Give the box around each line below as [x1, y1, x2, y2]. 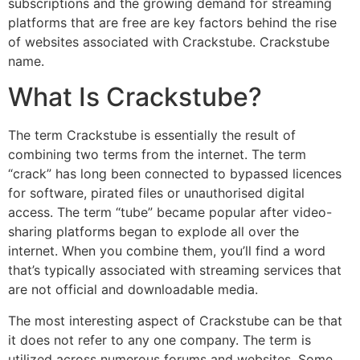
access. [8, 204, 53, 221]
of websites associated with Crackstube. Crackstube [8, 34, 329, 50]
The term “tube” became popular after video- [57, 204, 332, 221]
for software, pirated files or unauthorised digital [8, 185, 305, 202]
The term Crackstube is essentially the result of [8, 127, 296, 144]
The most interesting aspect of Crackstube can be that [8, 312, 342, 329]
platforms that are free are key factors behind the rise [8, 14, 337, 31]
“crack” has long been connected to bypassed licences [8, 166, 342, 182]
